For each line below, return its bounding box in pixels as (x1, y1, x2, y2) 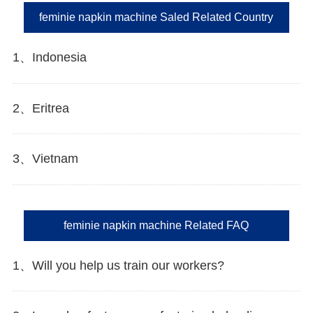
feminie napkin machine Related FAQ (64, 219, 249, 231)
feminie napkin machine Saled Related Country (39, 10, 274, 23)
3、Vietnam (12, 152, 78, 166)
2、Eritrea (12, 101, 69, 115)
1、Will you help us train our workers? (12, 258, 224, 272)
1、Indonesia (12, 50, 87, 64)
